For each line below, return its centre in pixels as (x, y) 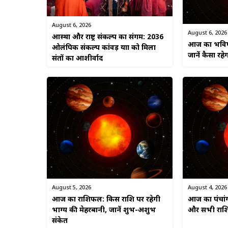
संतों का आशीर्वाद (77, 59)
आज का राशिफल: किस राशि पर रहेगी (106, 200)
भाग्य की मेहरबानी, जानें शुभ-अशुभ (104, 211)
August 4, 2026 (207, 188)
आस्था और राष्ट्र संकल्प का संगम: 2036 (108, 37)
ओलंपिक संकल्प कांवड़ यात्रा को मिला (104, 48)
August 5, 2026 (72, 188)
